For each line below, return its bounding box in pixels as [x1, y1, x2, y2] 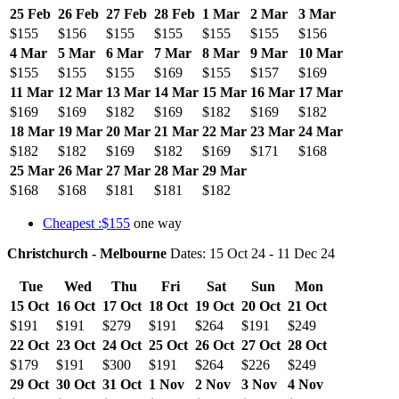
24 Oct [102, 337, 142, 353]
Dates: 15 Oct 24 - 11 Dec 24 [167, 245, 335, 261]
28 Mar [154, 162, 199, 178]
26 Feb [58, 5, 99, 21]
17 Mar [298, 84, 343, 100]
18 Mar [10, 123, 54, 139]
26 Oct [195, 337, 234, 353]
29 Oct [10, 376, 49, 392]
